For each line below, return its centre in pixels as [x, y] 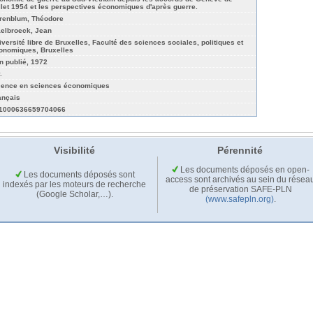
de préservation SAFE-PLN [240, 189]
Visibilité [74, 150]
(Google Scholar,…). [74, 194]
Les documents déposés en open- [244, 169]
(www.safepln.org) [239, 199]
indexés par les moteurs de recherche [74, 184]
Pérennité [240, 150]
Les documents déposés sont [78, 174]
